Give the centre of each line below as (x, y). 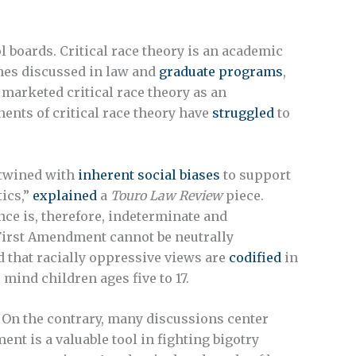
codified (255, 257)
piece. (243, 195)
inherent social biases (149, 174)
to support (255, 174)
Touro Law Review (166, 195)
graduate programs (221, 71)
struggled (243, 112)
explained (65, 195)
